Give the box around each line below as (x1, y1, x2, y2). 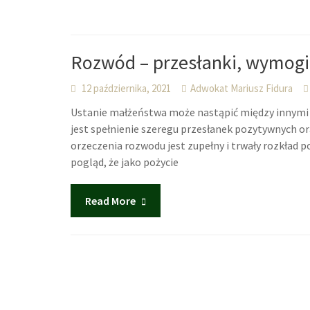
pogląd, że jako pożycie (71, 155, 179, 169)
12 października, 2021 (82, 82, 172, 95)
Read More (85, 194, 136, 208)
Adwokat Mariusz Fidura (190, 82, 293, 95)
